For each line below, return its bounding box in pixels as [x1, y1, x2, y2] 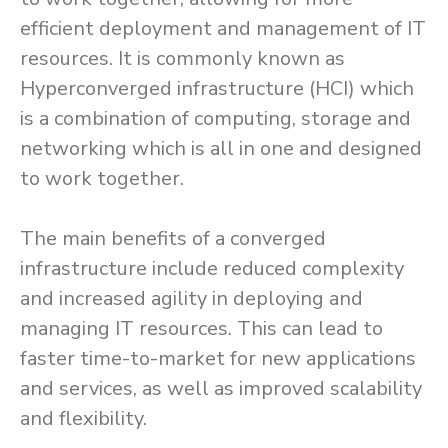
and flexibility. [20, 405, 147, 432]
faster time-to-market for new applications [20, 345, 416, 372]
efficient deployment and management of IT [20, 15, 426, 42]
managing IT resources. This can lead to [20, 315, 383, 342]
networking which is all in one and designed [20, 135, 422, 162]
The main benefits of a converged [20, 225, 326, 252]
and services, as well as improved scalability [20, 375, 422, 402]
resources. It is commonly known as [20, 45, 345, 72]
